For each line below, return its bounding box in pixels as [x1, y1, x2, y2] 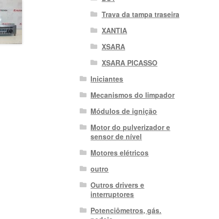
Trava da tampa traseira [101, 9, 179, 19]
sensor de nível [90, 131, 142, 141]
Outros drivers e [90, 179, 145, 190]
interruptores [90, 189, 134, 199]
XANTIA [101, 25, 127, 35]
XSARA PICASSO [101, 57, 157, 67]
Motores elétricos [90, 147, 149, 157]
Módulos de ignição [90, 106, 157, 116]
